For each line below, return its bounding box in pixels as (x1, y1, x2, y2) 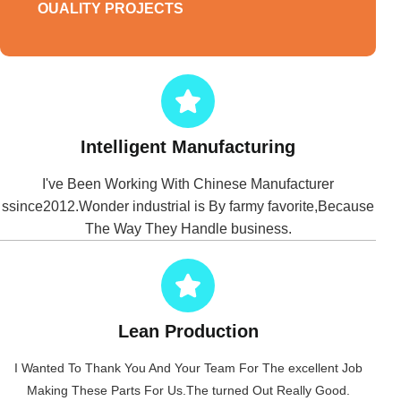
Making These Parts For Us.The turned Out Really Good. (26, 382, 350, 397)
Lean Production (117, 320, 259, 341)
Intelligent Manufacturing (81, 136, 295, 157)
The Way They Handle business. (84, 220, 292, 236)
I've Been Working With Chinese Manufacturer (42, 175, 334, 192)
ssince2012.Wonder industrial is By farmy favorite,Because (2, 198, 374, 214)
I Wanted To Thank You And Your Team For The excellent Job (13, 360, 363, 375)
